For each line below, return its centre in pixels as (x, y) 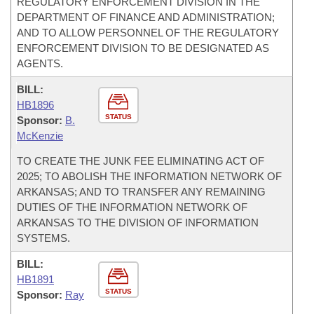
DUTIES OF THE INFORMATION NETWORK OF (132, 207)
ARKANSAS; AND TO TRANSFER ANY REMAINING (141, 192)
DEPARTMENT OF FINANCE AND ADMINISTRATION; (146, 17)
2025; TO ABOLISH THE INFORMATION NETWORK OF (149, 176)
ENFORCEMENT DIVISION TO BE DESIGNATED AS (143, 48)
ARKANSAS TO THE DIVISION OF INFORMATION (138, 223)
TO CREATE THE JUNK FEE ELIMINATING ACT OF (141, 161)
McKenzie (40, 136)
